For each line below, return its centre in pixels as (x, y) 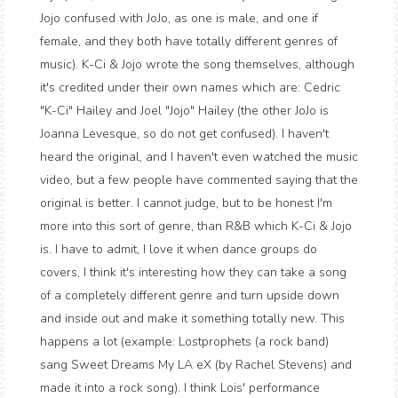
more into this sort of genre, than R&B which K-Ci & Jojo (196, 226)
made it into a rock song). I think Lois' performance (180, 388)
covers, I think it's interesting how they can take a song (193, 272)
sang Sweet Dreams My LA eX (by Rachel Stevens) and (196, 365)
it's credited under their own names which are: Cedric (190, 88)
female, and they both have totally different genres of (189, 41)
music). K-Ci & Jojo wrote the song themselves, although (197, 64)
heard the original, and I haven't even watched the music (199, 157)
